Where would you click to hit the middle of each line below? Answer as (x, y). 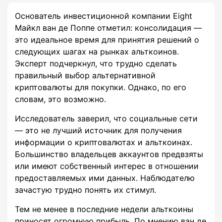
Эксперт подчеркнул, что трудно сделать (96, 64)
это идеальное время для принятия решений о (107, 40)
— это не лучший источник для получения (98, 131)
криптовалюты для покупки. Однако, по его (101, 87)
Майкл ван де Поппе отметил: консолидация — (108, 28)
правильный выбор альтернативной (85, 76)
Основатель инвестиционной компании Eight (104, 16)
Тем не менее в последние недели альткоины (104, 209)
